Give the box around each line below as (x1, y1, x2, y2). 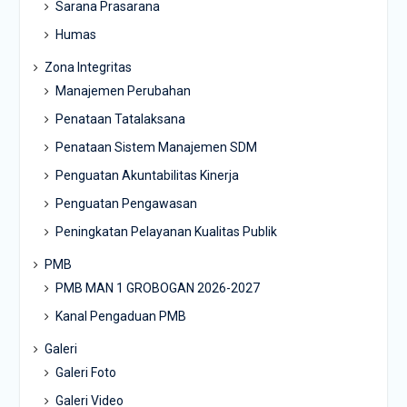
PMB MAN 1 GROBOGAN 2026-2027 (55, 281, 260, 296)
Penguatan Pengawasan (55, 196, 197, 212)
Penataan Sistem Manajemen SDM (55, 140, 257, 155)
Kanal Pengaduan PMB (55, 309, 186, 324)
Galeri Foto (55, 365, 116, 381)
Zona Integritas (44, 60, 132, 75)
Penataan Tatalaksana (55, 112, 185, 127)
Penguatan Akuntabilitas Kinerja (55, 168, 239, 184)
